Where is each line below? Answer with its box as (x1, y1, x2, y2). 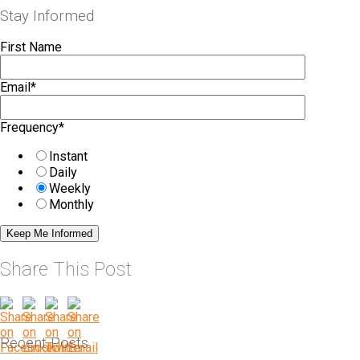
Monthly (49, 197, 94, 213)
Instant (49, 149, 88, 165)
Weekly (49, 181, 91, 197)
